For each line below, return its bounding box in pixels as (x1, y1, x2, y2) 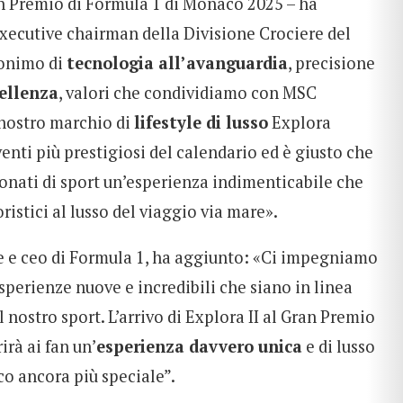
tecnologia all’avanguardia (67, 52, 288, 75)
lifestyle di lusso (134, 112, 268, 134)
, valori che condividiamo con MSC (58, 82, 317, 104)
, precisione (288, 52, 375, 75)
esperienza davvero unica (96, 336, 302, 358)
